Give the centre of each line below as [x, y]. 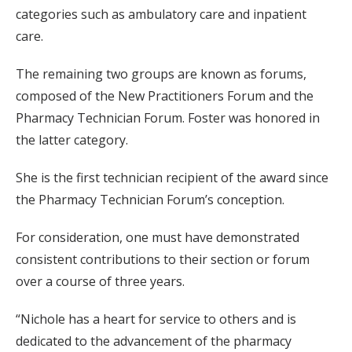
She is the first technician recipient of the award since [172, 178]
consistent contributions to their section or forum [163, 259]
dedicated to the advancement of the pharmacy [154, 341]
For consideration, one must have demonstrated [158, 237]
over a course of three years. [100, 281]
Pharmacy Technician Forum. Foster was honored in [168, 118]
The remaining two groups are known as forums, [161, 74]
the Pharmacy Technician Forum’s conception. [150, 200]
